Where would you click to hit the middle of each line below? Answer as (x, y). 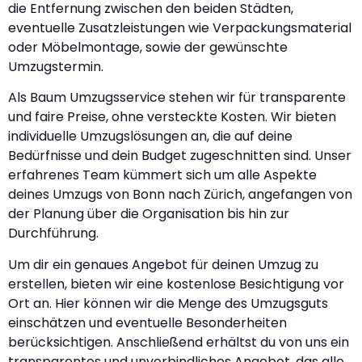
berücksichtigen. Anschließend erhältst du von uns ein (179, 342)
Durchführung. (53, 234)
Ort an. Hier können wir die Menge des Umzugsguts (168, 303)
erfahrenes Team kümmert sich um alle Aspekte (162, 175)
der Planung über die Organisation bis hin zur (149, 214)
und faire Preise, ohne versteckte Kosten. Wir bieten (172, 117)
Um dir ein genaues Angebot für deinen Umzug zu (163, 264)
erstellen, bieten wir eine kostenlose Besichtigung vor (176, 284)
